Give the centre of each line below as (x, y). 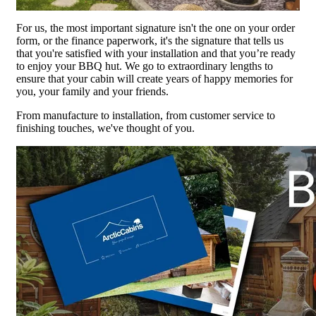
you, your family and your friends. (92, 92)
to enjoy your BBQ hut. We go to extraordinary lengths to (145, 66)
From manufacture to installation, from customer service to (146, 116)
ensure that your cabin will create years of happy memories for (154, 79)
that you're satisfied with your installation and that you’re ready (156, 54)
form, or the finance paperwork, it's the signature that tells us (150, 41)
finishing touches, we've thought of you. (105, 128)
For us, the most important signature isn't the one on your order (156, 28)
